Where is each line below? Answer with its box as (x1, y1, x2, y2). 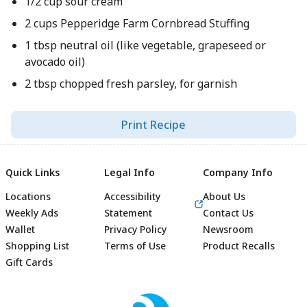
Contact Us (203, 206, 254, 219)
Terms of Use (104, 239, 166, 252)
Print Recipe (121, 117, 186, 132)
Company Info (203, 166, 273, 179)
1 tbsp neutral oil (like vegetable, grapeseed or (24, 38, 266, 53)
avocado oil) (24, 54, 85, 69)
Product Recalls (203, 239, 275, 252)
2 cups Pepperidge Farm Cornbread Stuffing (24, 16, 249, 31)
